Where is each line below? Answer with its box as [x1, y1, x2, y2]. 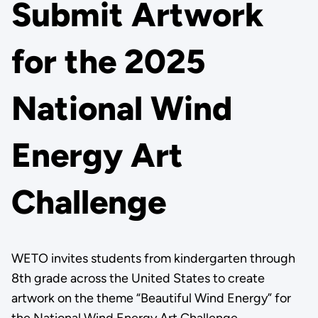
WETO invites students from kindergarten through [11, 251, 295, 266]
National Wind [11, 88, 232, 129]
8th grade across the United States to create [11, 270, 265, 286]
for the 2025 [11, 41, 206, 82]
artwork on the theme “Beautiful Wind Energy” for [11, 290, 291, 306]
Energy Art [11, 135, 183, 176]
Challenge [11, 182, 166, 223]
